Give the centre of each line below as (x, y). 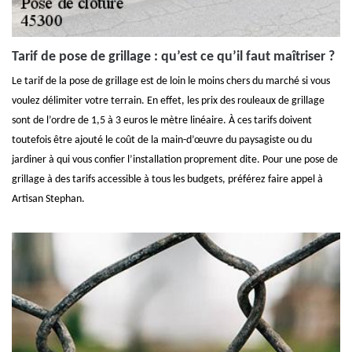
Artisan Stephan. (48, 199)
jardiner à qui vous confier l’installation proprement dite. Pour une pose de (175, 160)
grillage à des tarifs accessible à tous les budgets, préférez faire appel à (167, 180)
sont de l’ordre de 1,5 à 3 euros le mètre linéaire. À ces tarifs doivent (162, 121)
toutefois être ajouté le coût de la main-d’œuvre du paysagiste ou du (162, 140)
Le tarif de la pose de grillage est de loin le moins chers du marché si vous (171, 81)
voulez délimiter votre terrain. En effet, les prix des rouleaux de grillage (168, 101)
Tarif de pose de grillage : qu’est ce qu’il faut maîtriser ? (173, 57)
